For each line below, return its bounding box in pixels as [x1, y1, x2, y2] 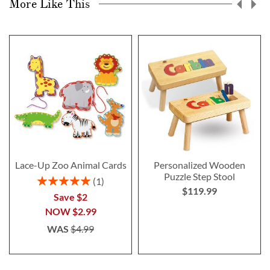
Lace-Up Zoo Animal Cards [14, 159, 127, 171]
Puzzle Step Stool [164, 170, 235, 182]
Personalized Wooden [154, 159, 245, 171]
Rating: [36, 174, 63, 184]
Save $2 [54, 190, 87, 202]
